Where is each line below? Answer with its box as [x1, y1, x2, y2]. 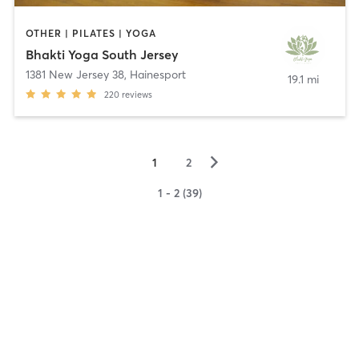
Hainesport [129, 67, 186, 82]
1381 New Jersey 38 [25, 67, 124, 82]
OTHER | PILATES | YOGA [25, 27, 156, 40]
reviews [121, 88, 152, 100]
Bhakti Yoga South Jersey [25, 46, 179, 63]
